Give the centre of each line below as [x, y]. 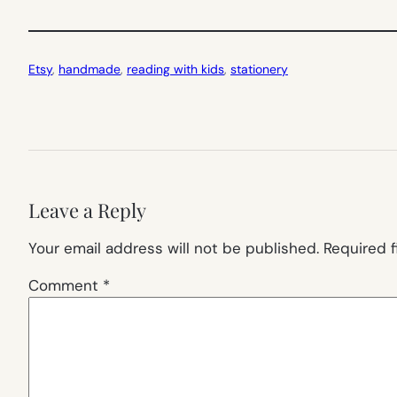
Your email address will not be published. [174, 248]
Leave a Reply [87, 210]
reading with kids [175, 69]
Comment [66, 285]
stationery [259, 69]
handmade [90, 69]
